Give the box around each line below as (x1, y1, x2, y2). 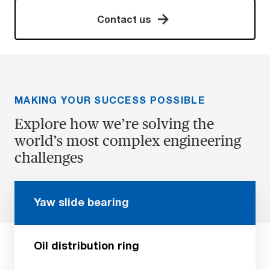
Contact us (97, 13, 151, 25)
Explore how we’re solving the (14, 115, 214, 133)
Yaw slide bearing (34, 195, 129, 209)
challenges (14, 149, 83, 167)
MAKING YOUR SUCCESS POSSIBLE (14, 94, 205, 106)
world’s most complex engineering (14, 132, 241, 150)
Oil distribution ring (34, 239, 139, 253)
